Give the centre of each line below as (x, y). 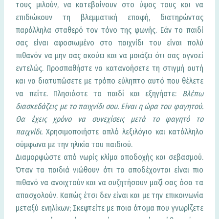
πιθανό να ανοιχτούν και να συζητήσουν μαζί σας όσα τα (109, 183)
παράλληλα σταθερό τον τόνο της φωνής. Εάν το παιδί (109, 30)
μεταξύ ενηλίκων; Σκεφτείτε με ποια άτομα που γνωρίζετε (109, 208)
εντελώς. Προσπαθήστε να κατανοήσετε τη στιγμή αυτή (109, 68)
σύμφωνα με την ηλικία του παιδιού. (74, 145)
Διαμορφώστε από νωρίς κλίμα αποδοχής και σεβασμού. (109, 157)
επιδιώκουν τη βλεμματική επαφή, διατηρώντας (109, 18)
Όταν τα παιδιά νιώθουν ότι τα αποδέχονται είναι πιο (109, 170)
